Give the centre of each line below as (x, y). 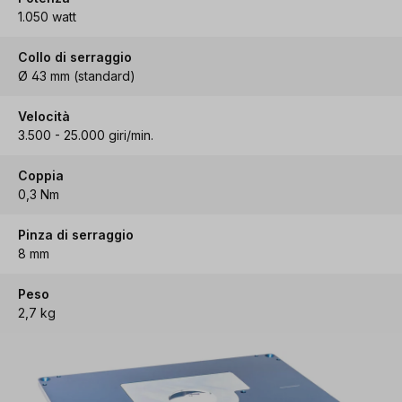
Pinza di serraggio (76, 234)
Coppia (41, 175)
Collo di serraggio (75, 57)
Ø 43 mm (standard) (77, 75)
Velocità (44, 116)
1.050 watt (47, 16)
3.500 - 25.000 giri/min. (86, 135)
